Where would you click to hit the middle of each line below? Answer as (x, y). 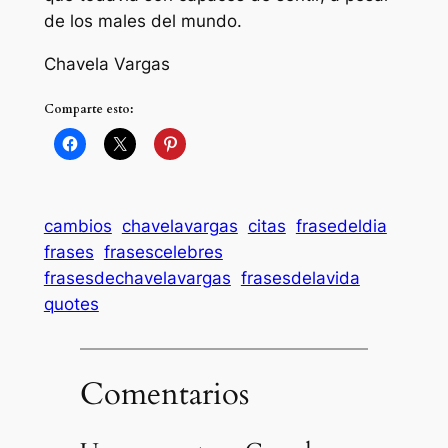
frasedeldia (341, 226)
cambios (77, 226)
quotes (71, 304)
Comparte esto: (88, 108)
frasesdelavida (300, 278)
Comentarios (164, 393)
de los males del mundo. (142, 21)
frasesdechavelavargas (137, 278)
